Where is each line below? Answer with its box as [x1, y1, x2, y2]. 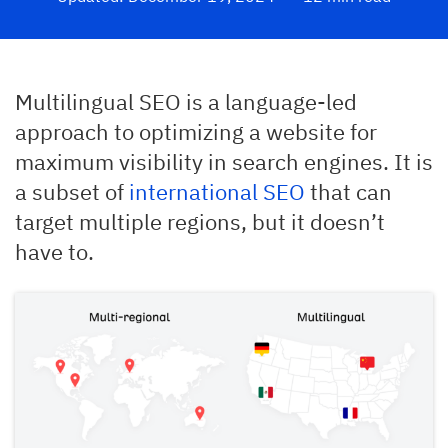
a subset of [15, 177, 129, 206]
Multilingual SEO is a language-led [15, 87, 357, 116]
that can [305, 177, 392, 206]
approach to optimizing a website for [15, 117, 377, 146]
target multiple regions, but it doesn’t [15, 207, 385, 236]
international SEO [129, 177, 305, 206]
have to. [15, 237, 94, 266]
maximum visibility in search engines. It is [15, 147, 433, 176]
